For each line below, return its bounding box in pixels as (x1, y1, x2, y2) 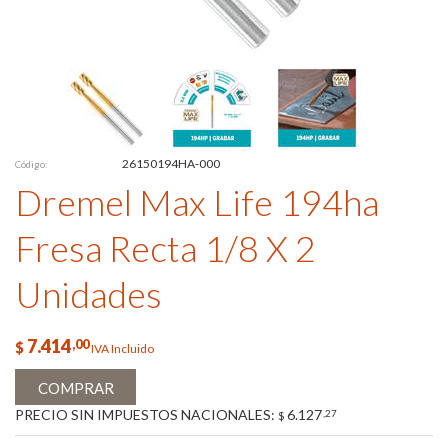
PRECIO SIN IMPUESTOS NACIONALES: (15, 406, 278, 424)
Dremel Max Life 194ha (15, 180, 379, 224)
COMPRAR (37, 379, 114, 398)
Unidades (15, 272, 162, 316)
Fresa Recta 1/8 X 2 (15, 226, 316, 270)
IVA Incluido (91, 341, 154, 357)
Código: (15, 159, 47, 170)
